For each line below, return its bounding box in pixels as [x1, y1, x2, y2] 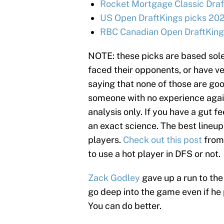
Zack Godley [88, 172, 140, 183]
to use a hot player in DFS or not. [88, 148, 220, 159]
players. [88, 134, 123, 145]
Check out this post [123, 134, 204, 145]
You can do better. [88, 200, 161, 211]
